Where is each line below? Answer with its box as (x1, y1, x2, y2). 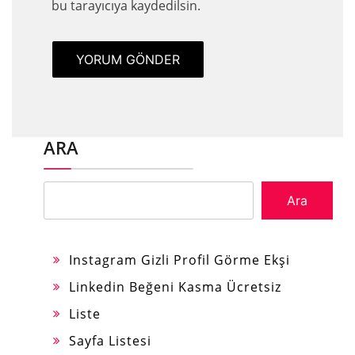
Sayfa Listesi (69, 331, 151, 349)
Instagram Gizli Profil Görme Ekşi (69, 250, 290, 269)
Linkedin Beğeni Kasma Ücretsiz (69, 277, 281, 296)
